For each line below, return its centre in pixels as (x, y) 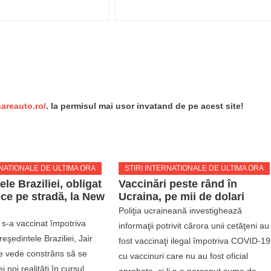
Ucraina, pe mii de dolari (182, 196)
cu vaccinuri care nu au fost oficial (184, 256)
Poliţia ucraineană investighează (181, 210)
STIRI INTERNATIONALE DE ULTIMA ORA (194, 168)
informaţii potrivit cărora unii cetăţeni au (194, 225)
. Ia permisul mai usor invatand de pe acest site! (145, 106)
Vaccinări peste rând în (178, 184)
